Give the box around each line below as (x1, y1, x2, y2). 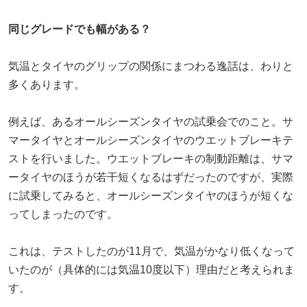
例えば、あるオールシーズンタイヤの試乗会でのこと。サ (8, 115, 293, 127)
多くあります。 (8, 78, 85, 90)
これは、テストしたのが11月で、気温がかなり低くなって (8, 245, 295, 257)
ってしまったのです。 (8, 208, 118, 220)
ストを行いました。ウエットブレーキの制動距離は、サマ (8, 152, 293, 164)
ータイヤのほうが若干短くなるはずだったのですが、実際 (8, 171, 293, 183)
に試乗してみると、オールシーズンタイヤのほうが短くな (8, 189, 293, 201)
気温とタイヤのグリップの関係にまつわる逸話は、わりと (8, 60, 293, 72)
